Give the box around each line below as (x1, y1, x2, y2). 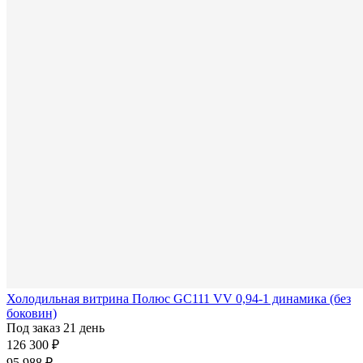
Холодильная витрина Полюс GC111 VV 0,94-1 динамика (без (6, 291, 351, 305)
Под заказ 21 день (6, 320, 105, 335)
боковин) (6, 305, 57, 320)
